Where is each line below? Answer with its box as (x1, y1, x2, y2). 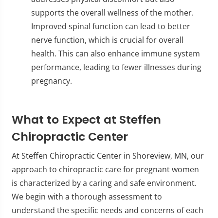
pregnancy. (31, 75, 72, 86)
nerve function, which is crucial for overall (31, 34, 183, 45)
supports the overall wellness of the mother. (31, 7, 194, 18)
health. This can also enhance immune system (31, 48, 200, 59)
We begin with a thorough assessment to (12, 191, 162, 202)
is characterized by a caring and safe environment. (12, 177, 197, 188)
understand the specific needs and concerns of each (12, 204, 203, 216)
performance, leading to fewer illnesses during (31, 61, 201, 73)
